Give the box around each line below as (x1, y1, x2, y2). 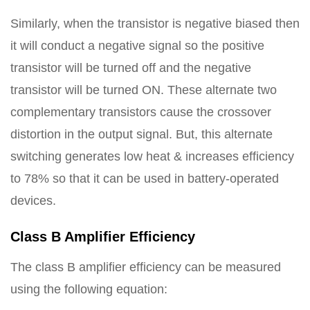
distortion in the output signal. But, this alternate (10, 127, 273, 141)
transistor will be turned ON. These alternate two (10, 83, 277, 97)
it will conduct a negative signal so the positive (10, 39, 264, 53)
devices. (10, 194, 56, 208)
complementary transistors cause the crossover (10, 105, 271, 119)
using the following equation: (10, 282, 167, 296)
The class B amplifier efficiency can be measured (10, 260, 281, 274)
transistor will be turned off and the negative (10, 61, 251, 75)
